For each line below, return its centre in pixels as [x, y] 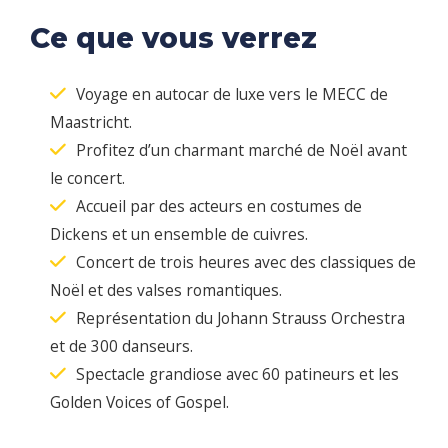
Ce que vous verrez [173, 37]
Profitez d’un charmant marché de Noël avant [241, 149]
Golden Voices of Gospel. [139, 401]
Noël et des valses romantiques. [166, 289]
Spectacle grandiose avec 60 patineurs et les [237, 373]
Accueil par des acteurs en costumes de [219, 205]
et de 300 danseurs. [121, 345]
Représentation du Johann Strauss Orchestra [240, 317]
